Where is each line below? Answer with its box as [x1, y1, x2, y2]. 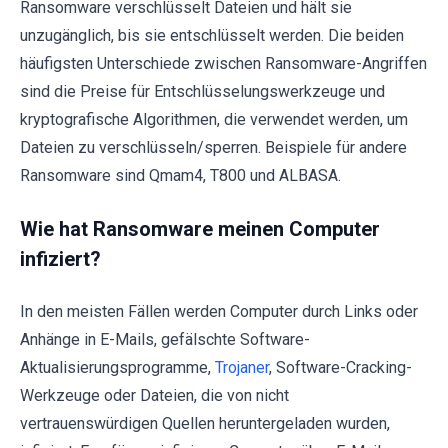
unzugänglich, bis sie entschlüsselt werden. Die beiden [20, 25, 404, 45]
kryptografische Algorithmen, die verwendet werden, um [20, 109, 408, 129]
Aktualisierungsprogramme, [20, 357, 215, 377]
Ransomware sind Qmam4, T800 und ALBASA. [20, 165, 341, 185]
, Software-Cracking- [269, 357, 412, 377]
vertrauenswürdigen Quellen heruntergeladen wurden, [20, 413, 390, 433]
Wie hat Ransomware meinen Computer [20, 216, 380, 241]
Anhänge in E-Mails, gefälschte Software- [20, 329, 310, 349]
